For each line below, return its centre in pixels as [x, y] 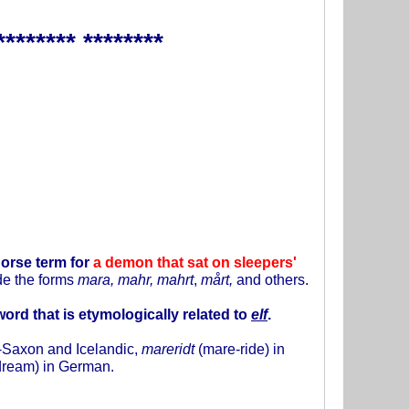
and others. [273, 279]
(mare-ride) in [241, 348]
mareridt [170, 348]
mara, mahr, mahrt [136, 279]
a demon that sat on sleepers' [195, 262]
